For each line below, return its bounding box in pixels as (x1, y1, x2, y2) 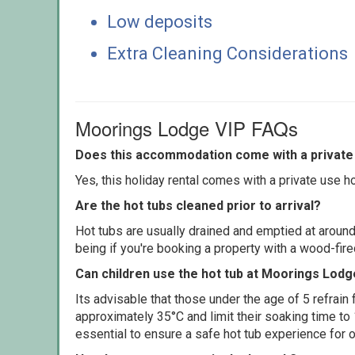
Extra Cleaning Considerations (107, 43, 348, 63)
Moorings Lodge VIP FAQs (75, 113, 298, 142)
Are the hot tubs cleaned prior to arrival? (75, 197, 321, 213)
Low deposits (107, 11, 212, 32)
